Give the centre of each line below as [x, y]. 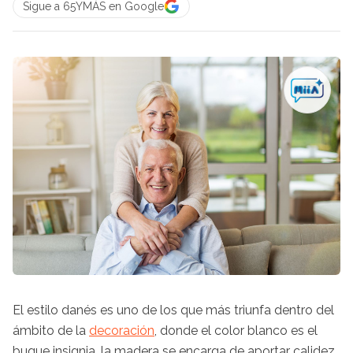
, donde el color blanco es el [236, 331]
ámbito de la [51, 331]
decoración [122, 331]
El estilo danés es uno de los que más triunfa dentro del [173, 310]
